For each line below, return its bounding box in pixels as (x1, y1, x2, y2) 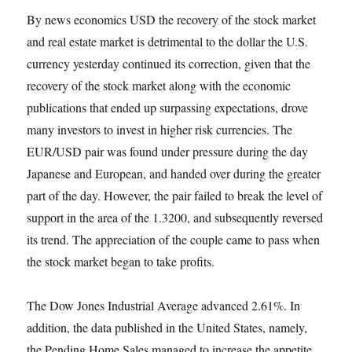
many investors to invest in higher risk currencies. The (27, 121, 293, 137)
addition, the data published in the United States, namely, (27, 319, 308, 335)
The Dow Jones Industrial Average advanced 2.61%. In (27, 297, 301, 313)
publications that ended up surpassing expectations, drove (27, 99, 309, 115)
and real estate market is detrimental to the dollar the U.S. (27, 33, 309, 49)
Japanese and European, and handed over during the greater (27, 165, 321, 181)
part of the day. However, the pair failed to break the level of (27, 187, 323, 203)
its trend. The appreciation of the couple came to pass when (27, 231, 321, 247)
